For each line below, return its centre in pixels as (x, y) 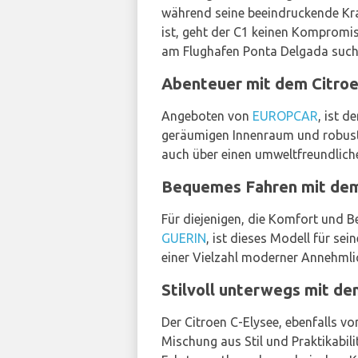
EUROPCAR (285, 115)
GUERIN (184, 238)
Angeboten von (207, 115)
